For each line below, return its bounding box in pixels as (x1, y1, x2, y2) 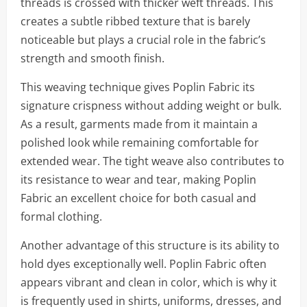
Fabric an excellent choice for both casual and (21, 191, 256, 206)
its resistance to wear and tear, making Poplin (21, 172, 256, 187)
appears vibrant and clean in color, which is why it (21, 275, 277, 290)
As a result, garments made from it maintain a (21, 116, 258, 132)
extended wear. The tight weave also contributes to (21, 153, 284, 169)
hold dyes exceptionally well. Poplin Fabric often (21, 256, 267, 271)
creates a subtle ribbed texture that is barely (21, 14, 250, 29)
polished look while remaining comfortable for (21, 135, 259, 150)
